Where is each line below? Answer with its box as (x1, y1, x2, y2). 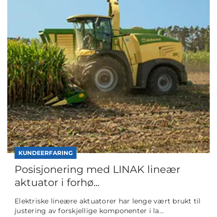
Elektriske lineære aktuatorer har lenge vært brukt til (15, 197, 201, 206)
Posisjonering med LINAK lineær (15, 163, 180, 176)
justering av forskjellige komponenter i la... (15, 206, 164, 216)
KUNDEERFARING (18, 149, 73, 157)
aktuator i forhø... (15, 176, 99, 189)
